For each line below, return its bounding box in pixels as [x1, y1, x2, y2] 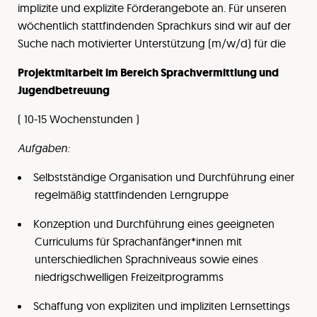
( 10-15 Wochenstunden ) [18, 112, 139, 126]
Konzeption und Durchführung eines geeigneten [33, 217, 275, 231]
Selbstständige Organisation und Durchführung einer [33, 170, 294, 184]
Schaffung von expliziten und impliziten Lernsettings [33, 299, 290, 313]
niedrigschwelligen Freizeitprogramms [35, 270, 224, 284]
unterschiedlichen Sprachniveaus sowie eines [35, 252, 258, 266]
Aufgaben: [18, 141, 69, 155]
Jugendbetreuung [18, 83, 110, 98]
